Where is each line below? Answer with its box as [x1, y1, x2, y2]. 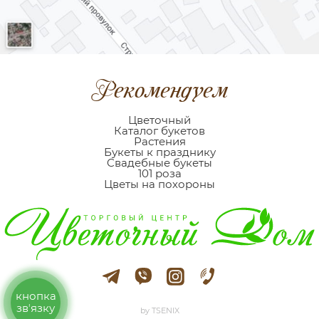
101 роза [137, 167, 182, 180]
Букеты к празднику [103, 145, 216, 159]
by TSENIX [140, 305, 179, 316]
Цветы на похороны [104, 177, 215, 191]
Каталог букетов [114, 124, 205, 137]
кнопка [15, 289, 56, 303]
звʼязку [16, 301, 55, 315]
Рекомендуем [91, 74, 228, 105]
